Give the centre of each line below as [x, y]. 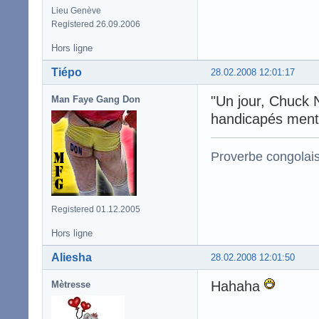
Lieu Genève [76, 11]
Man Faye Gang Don [96, 100]
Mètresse [71, 285]
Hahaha [237, 287]
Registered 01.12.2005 [96, 210]
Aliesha [72, 258]
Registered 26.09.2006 [96, 25]
